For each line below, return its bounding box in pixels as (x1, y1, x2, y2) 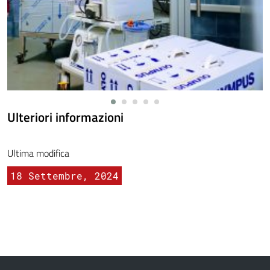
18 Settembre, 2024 (10, 169, 119, 183)
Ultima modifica (7, 146, 69, 161)
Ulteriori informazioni (7, 107, 124, 127)
